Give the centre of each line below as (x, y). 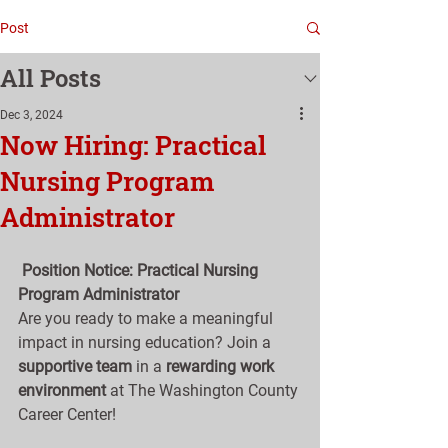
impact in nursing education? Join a (146, 342)
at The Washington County (204, 390)
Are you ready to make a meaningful (147, 318)
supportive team (75, 366)
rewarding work (222, 366)
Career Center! (67, 414)
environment (62, 390)
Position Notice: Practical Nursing (142, 270)
